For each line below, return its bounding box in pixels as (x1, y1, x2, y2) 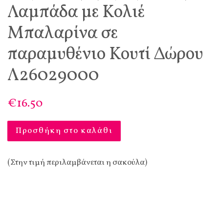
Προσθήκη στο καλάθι (16, 125, 113, 136)
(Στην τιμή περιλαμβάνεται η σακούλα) (7, 156, 147, 168)
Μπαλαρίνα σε (7, 21, 118, 46)
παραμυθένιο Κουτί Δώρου (7, 42, 203, 67)
